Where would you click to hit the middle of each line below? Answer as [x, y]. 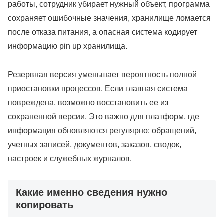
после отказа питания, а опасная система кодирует [103, 32]
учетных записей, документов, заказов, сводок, [95, 145]
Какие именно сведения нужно [92, 193]
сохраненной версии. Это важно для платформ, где [104, 117]
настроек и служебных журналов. [70, 159]
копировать [45, 205]
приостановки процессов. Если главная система [98, 89]
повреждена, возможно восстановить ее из [88, 103]
